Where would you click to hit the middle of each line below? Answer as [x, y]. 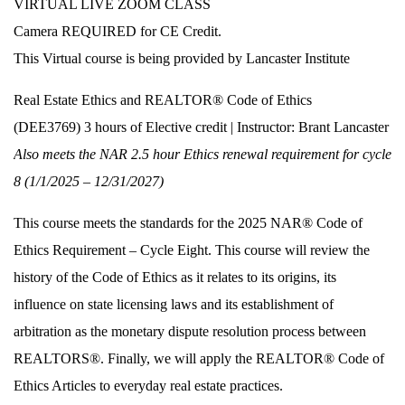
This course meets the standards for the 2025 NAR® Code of [188, 223]
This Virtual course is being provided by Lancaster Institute [182, 58]
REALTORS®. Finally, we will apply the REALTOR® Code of [199, 358]
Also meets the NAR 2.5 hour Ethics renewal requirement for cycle [202, 154]
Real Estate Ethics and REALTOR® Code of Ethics [165, 100]
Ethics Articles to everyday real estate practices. [148, 386]
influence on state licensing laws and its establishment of [174, 304]
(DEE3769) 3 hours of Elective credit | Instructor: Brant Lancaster [201, 127]
